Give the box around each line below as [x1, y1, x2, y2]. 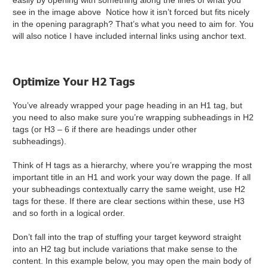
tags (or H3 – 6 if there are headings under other [13, 124, 197, 135]
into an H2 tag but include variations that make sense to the [13, 244, 238, 254]
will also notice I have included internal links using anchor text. [13, 31, 247, 41]
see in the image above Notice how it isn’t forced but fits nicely [13, 7, 250, 17]
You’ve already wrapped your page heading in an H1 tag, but [13, 100, 243, 111]
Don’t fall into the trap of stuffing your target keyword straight [13, 232, 242, 242]
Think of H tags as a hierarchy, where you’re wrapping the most [13, 160, 252, 170]
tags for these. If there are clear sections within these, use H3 [13, 196, 245, 206]
